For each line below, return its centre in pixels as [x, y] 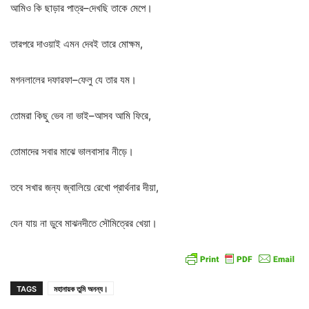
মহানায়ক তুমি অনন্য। [81, 289]
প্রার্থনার [127, 187]
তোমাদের [24, 151]
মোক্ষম [129, 43]
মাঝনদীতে [81, 223]
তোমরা [21, 115]
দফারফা [60, 79]
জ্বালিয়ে [77, 187]
